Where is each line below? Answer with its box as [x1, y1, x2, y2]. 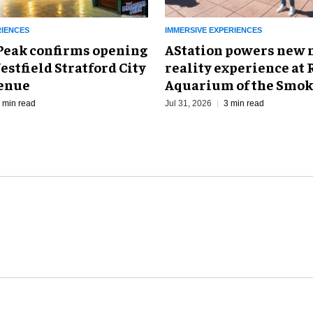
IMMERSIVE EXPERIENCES [165, 26, 262, 35]
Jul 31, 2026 [165, 99, 212, 109]
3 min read [224, 99, 264, 109]
